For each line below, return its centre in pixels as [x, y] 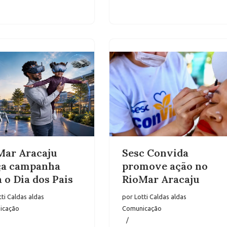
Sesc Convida [155, 153]
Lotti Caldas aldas [160, 197]
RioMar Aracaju [161, 179]
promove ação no [165, 166]
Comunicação [142, 209]
